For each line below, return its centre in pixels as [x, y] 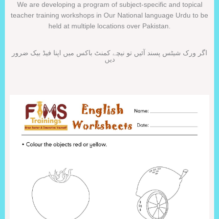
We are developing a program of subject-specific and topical [109, 5]
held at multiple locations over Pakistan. [109, 26]
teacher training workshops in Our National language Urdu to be [109, 15]
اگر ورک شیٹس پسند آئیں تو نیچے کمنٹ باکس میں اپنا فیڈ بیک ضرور [109, 53]
